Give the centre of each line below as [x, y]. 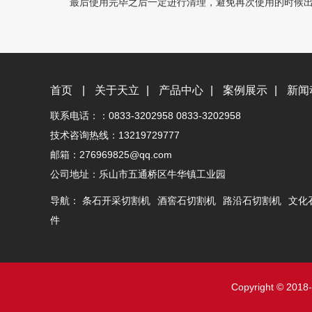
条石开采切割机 [116, 200]
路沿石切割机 [252, 200]
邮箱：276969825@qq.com [111, 154]
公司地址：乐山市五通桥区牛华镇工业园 [138, 174]
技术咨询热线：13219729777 [115, 135]
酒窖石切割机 [187, 200]
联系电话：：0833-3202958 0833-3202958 [146, 115]
